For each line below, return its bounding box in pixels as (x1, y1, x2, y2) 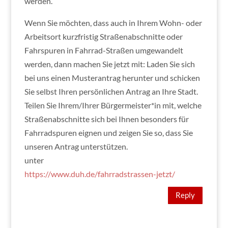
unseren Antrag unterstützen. (24, 141, 128, 151)
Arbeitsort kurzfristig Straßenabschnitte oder (24, 31, 183, 41)
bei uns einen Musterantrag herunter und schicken (24, 72, 200, 82)
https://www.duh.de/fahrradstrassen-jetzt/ (24, 168, 175, 179)
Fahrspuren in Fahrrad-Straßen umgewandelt (24, 45, 183, 55)
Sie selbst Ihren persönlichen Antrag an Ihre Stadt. (24, 86, 198, 96)
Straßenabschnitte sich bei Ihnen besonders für (24, 113, 189, 124)
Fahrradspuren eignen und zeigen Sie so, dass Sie (24, 127, 193, 137)
